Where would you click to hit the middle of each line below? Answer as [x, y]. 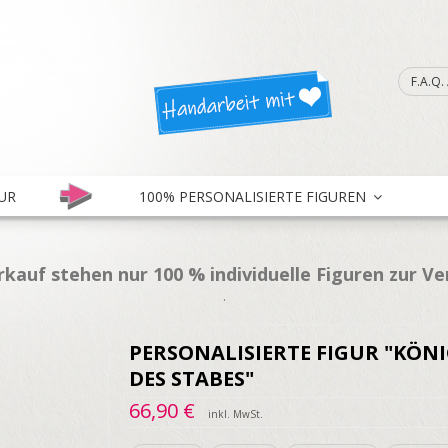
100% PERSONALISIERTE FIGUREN [255, 196]
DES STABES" [191, 378]
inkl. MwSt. [235, 414]
